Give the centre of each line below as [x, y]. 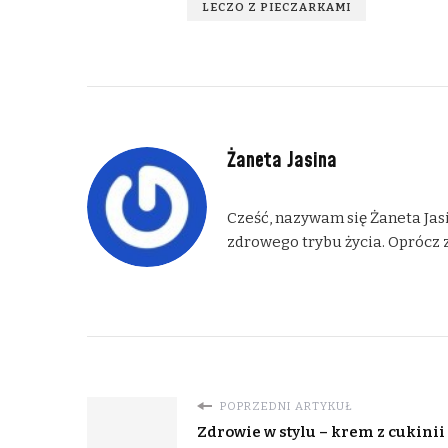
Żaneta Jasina [282, 160]
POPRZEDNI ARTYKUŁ [284, 406]
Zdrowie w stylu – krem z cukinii [321, 432]
